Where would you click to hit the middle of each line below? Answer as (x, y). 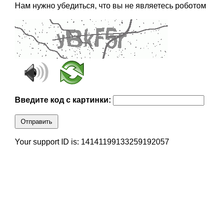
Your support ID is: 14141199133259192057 (92, 142)
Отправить (36, 122)
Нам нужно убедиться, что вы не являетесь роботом (110, 6)
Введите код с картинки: (64, 100)
